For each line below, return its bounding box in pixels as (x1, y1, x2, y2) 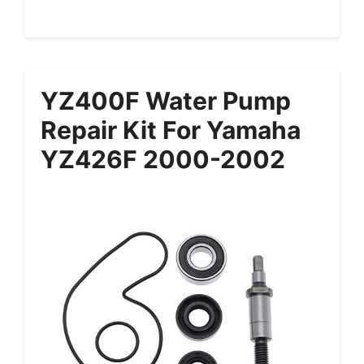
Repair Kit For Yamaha (41, 115, 301, 145)
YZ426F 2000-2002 (41, 145, 285, 175)
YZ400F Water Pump (41, 86, 291, 116)
